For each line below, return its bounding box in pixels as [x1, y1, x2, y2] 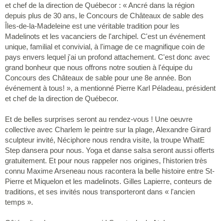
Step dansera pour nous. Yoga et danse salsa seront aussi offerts [5, 146, 215, 154]
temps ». [5, 197, 33, 206]
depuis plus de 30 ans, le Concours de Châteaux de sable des [5, 11, 204, 20]
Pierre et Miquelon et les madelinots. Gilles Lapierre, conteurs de [5, 177, 212, 185]
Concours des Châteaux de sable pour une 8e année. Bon [5, 73, 191, 82]
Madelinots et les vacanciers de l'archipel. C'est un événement [5, 32, 205, 40]
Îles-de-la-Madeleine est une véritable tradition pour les [5, 21, 180, 30]
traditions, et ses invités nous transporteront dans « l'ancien [5, 187, 195, 196]
